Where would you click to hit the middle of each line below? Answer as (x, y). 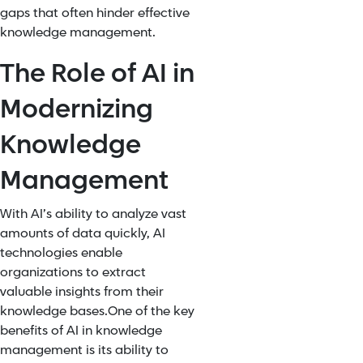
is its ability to (126, 350)
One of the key (151, 312)
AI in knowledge (114, 331)
